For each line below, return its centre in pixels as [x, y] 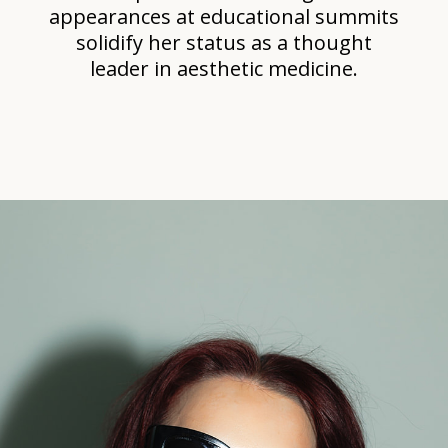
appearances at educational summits [223, 16]
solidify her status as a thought [223, 42]
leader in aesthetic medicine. [223, 68]
